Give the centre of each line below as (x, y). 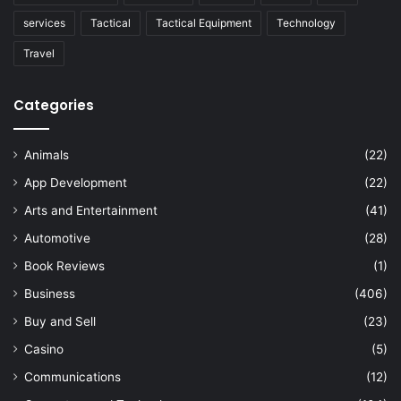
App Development (76, 182)
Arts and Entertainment (91, 210)
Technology (306, 22)
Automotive (57, 238)
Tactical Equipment (204, 22)
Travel (39, 53)
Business (50, 293)
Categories (54, 105)
